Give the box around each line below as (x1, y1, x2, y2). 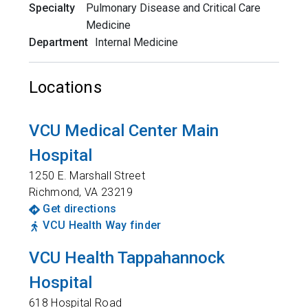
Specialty (29, 1, 75, 15)
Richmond (29, 186, 80, 199)
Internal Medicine (95, 36, 178, 49)
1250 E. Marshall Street (29, 169, 145, 183)
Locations (29, 78, 102, 98)
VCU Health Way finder (43, 219, 162, 232)
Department (29, 36, 88, 49)
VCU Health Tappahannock (29, 248, 225, 268)
